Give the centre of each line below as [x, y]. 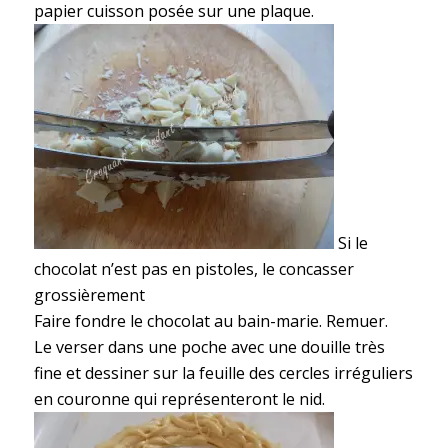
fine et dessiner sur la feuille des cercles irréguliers [223, 373]
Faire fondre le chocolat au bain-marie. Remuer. [210, 321]
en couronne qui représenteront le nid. [179, 399]
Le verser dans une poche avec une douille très [209, 347]
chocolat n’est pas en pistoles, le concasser [193, 269]
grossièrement [89, 295]
